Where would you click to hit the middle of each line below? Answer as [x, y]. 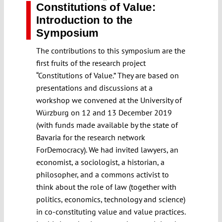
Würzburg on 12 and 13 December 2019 [104, 112]
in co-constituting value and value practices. [111, 211]
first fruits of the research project [91, 63]
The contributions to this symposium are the [111, 50]
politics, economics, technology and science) [111, 199]
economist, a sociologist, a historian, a [100, 162]
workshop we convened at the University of [109, 100]
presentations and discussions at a [94, 87]
